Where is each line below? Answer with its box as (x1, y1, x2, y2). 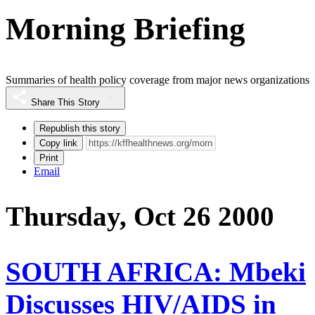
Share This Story (31, 97, 100, 108)
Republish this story (39, 123, 120, 134)
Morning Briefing (6, 11, 245, 46)
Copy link (39, 138, 77, 149)
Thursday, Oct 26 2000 (6, 201, 274, 232)
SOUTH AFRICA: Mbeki (6, 256, 306, 287)
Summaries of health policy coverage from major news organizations (6, 74, 309, 86)
